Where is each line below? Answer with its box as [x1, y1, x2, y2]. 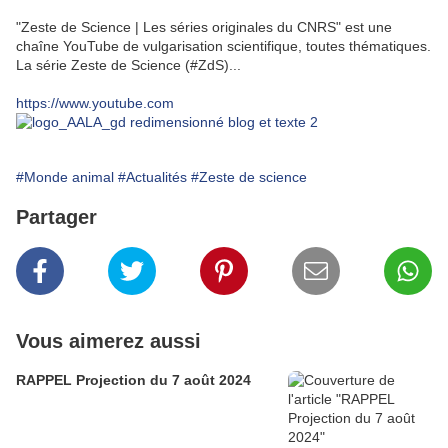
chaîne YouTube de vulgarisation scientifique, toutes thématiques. [16, 38, 431, 55]
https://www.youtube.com [16, 95, 174, 112]
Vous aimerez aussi [16, 330, 201, 353]
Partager [16, 206, 97, 229]
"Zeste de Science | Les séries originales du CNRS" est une [16, 19, 392, 36]
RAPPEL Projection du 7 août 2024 [16, 372, 251, 389]
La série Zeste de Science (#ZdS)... [16, 57, 241, 74]
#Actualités [118, 169, 187, 186]
